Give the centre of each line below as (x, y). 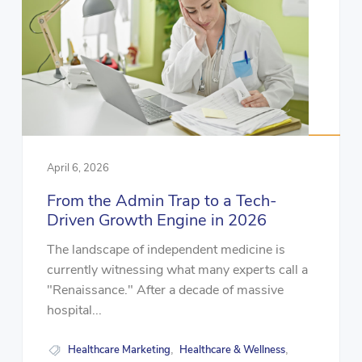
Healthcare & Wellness (233, 350)
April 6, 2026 (78, 168)
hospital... (74, 311)
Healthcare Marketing (120, 350)
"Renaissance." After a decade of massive (165, 290)
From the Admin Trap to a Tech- (162, 200)
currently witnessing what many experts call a (177, 270)
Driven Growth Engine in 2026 (156, 220)
